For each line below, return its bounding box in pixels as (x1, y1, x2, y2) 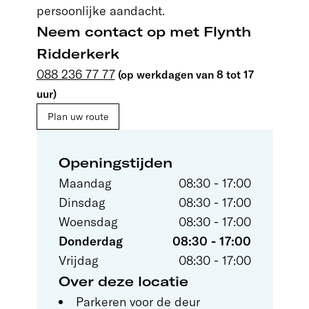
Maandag (58, 175, 112, 191)
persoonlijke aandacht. (36, 2, 168, 19)
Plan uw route (47, 110, 108, 123)
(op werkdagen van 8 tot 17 (114, 67, 254, 81)
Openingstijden (58, 153, 172, 171)
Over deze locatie (58, 272, 188, 290)
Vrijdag (58, 252, 99, 268)
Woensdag (58, 213, 118, 230)
